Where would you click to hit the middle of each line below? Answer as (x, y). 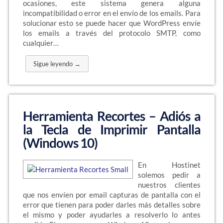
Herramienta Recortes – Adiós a (111, 116)
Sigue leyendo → (57, 64)
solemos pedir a (169, 175)
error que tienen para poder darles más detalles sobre (111, 205)
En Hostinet (169, 165)
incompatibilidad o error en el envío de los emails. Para (111, 13)
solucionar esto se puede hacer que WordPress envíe (111, 23)
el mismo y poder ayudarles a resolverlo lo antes (111, 215)
